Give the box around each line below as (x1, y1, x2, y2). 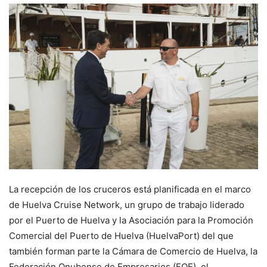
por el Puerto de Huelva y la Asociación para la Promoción (9, 214, 253, 226)
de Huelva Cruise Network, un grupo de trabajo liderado (9, 198, 244, 210)
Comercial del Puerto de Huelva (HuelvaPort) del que (9, 229, 234, 241)
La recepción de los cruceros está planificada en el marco (9, 183, 251, 195)
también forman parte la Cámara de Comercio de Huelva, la (9, 245, 257, 257)
